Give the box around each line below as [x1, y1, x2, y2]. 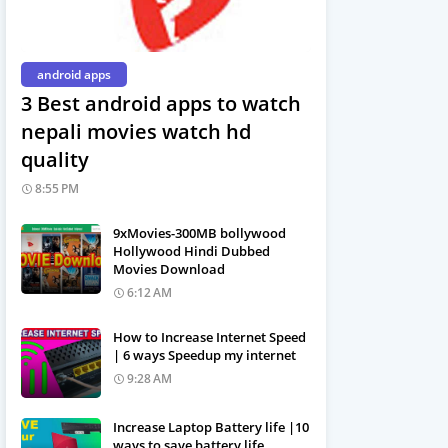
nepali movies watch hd [21, 118, 251, 145]
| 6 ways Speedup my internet [113, 346, 296, 364]
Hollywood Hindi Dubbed [113, 242, 270, 260]
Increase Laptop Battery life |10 [113, 418, 309, 436]
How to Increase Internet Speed [113, 328, 306, 346]
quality [21, 146, 89, 173]
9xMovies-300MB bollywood [113, 224, 286, 242]
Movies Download [113, 260, 225, 278]
